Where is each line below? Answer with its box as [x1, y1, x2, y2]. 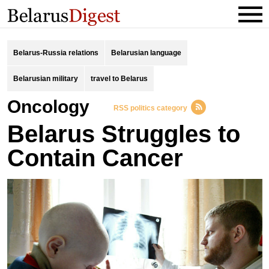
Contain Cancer [7, 145, 183, 171]
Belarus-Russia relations [13, 49, 98, 57]
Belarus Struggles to [7, 121, 240, 147]
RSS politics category [113, 104, 187, 112]
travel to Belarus [90, 74, 148, 83]
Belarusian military [13, 74, 78, 83]
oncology [20, 97, 89, 116]
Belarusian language [110, 49, 181, 57]
